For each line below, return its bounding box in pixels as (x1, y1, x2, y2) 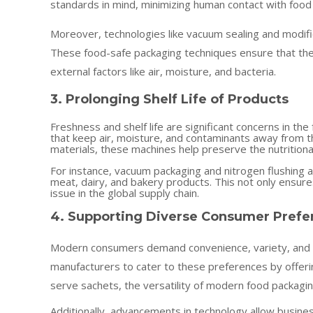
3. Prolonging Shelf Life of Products (50, 92, 289, 107)
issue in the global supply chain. (50, 186, 199, 200)
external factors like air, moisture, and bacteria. (50, 64, 276, 78)
